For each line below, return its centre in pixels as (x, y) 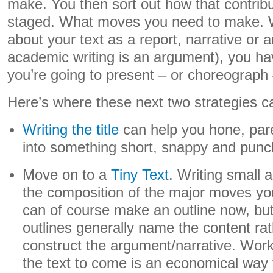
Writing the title (71, 130)
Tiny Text (138, 175)
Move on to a (65, 175)
